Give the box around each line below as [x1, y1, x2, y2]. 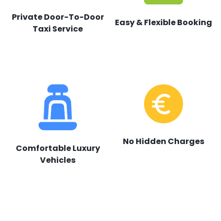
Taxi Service [33, 23, 83, 35]
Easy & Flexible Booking [114, 17, 212, 28]
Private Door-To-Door [11, 11, 104, 23]
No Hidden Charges [122, 136, 204, 147]
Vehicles [40, 154, 75, 166]
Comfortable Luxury [15, 143, 100, 154]
